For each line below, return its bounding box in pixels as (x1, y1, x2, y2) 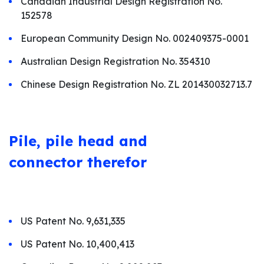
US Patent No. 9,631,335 (21, 215, 126, 227)
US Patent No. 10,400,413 (21, 238, 134, 250)
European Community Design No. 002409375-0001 (21, 32, 249, 44)
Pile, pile (9, 132, 73, 150)
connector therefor (9, 153, 147, 171)
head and (73, 132, 147, 150)
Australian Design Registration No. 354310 (21, 55, 210, 67)
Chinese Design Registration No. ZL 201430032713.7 (21, 78, 252, 90)
